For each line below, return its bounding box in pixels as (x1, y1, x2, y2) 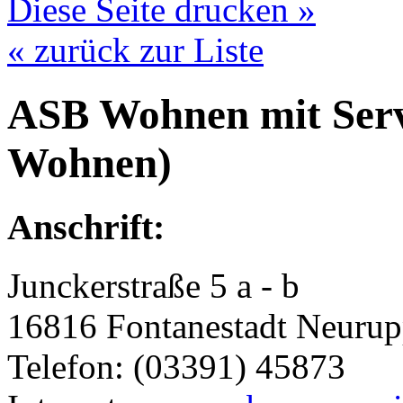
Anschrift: (7, 207, 165, 248)
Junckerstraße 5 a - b (7, 265, 300, 305)
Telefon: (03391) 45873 (7, 346, 345, 386)
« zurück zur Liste (7, 31, 264, 70)
